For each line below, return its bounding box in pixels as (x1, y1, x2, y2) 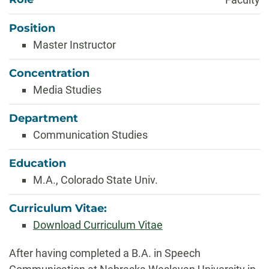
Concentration (9, 67, 89, 80)
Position (9, 22, 55, 35)
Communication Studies (33, 128, 148, 141)
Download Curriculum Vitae (33, 219, 163, 231)
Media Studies (33, 83, 101, 96)
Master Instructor (33, 38, 116, 51)
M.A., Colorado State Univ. (33, 174, 158, 186)
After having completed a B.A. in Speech (9, 247, 201, 259)
